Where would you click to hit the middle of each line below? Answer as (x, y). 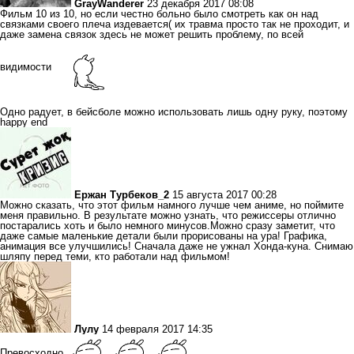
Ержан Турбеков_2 (122, 195)
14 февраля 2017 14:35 (157, 329)
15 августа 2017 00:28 (224, 195)
